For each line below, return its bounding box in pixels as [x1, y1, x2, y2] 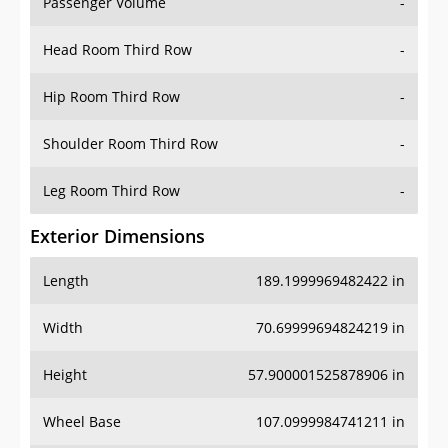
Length [43, 271, 89, 291]
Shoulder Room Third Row [43, 134, 218, 154]
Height [43, 365, 87, 385]
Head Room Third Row [43, 40, 192, 60]
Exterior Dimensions [30, 224, 205, 249]
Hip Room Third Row [43, 87, 180, 107]
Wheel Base [43, 412, 121, 432]
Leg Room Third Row [43, 181, 180, 201]
